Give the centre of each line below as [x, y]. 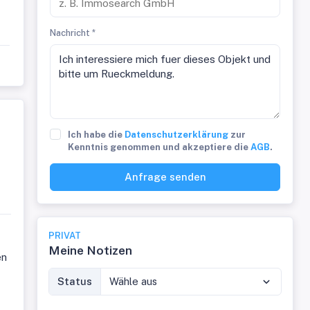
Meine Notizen [91, 250]
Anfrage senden [165, 177]
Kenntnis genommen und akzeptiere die [159, 147]
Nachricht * [73, 33]
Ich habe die [97, 135]
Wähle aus [134, 281]
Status [75, 281]
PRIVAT [65, 236]
